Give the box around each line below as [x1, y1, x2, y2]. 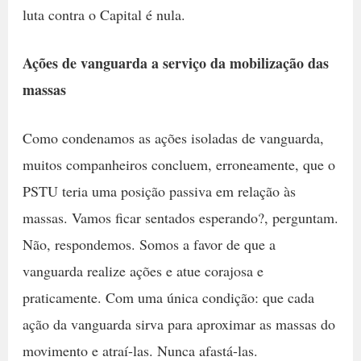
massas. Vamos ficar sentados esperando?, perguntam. [22, 207, 338, 227]
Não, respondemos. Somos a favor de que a [22, 234, 276, 254]
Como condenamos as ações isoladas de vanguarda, [22, 127, 324, 147]
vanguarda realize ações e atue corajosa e [22, 260, 263, 280]
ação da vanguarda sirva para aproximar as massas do [22, 313, 335, 334]
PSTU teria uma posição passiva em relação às [22, 180, 296, 201]
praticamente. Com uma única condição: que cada [22, 287, 314, 307]
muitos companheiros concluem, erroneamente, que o [22, 154, 335, 174]
